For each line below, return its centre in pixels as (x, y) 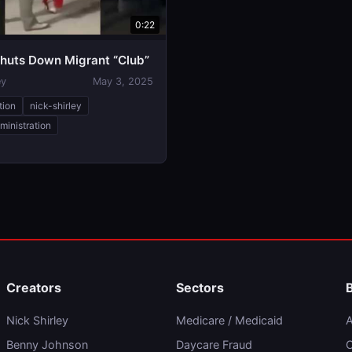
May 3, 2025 (123, 81)
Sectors (200, 288)
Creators (34, 288)
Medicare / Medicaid (229, 320)
